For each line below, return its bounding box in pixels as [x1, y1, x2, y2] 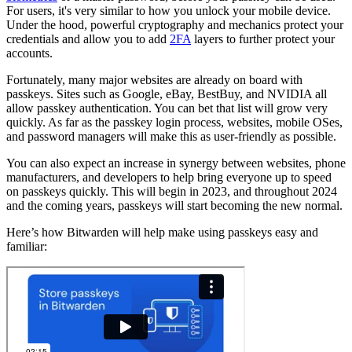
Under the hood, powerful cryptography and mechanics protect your [6, 18, 343, 32]
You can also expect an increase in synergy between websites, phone [6, 156, 346, 170]
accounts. [6, 46, 53, 60]
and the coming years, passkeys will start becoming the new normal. [6, 199, 343, 213]
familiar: [6, 240, 47, 254]
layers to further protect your [191, 32, 335, 46]
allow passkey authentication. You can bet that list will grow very [6, 101, 328, 115]
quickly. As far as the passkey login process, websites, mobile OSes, [6, 115, 343, 130]
